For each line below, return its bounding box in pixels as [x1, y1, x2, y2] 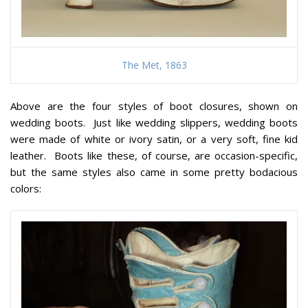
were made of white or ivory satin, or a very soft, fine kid [10, 132, 298, 146]
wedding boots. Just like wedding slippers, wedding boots [10, 115, 298, 130]
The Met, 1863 [121, 58, 187, 72]
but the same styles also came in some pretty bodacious [10, 165, 298, 179]
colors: [10, 181, 41, 196]
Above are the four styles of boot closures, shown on [10, 99, 298, 113]
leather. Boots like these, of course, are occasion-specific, [10, 148, 298, 163]
